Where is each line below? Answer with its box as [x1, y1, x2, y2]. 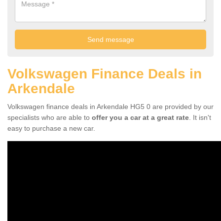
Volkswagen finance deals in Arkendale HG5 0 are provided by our [7, 102, 214, 110]
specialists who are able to [7, 113, 92, 121]
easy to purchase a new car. [7, 124, 95, 132]
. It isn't [189, 113, 211, 121]
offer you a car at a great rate [92, 113, 189, 121]
